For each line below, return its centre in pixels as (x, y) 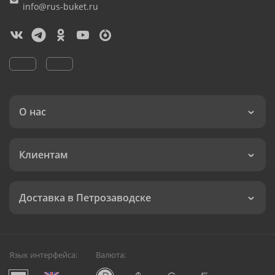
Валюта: (111, 255)
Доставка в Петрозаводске (85, 198)
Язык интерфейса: (43, 255)
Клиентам (44, 155)
